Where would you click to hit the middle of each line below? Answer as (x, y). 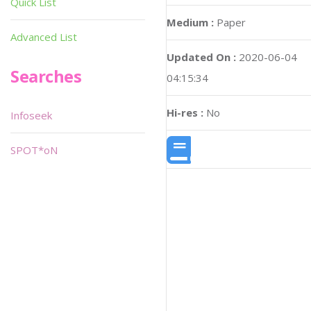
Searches (46, 76)
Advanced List (44, 37)
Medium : (190, 22)
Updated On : (201, 57)
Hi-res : (185, 112)
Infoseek (31, 115)
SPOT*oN (34, 150)
